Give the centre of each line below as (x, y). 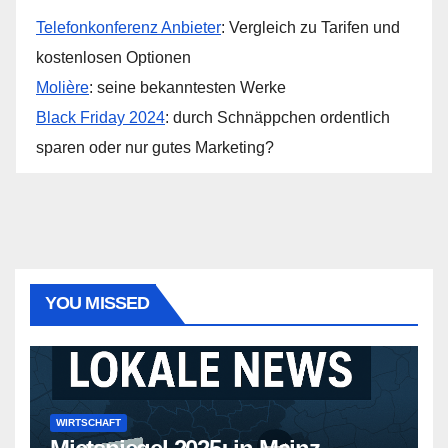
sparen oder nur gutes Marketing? (155, 147)
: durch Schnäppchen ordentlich (277, 117)
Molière (62, 87)
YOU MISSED (97, 303)
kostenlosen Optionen (113, 57)
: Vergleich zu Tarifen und (310, 27)
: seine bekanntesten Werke (187, 87)
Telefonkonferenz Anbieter (128, 27)
